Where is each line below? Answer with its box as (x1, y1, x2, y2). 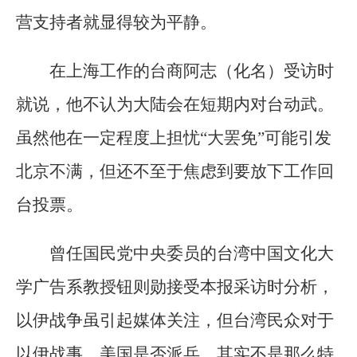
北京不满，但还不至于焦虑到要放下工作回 (16, 161, 334, 181)
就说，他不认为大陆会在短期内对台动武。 (16, 94, 334, 114)
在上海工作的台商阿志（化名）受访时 (49, 61, 334, 80)
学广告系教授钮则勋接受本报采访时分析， (16, 277, 334, 297)
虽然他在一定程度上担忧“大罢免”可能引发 (16, 127, 331, 147)
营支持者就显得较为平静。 (16, 12, 217, 32)
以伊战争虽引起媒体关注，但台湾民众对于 (16, 311, 334, 331)
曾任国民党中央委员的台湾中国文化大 (49, 244, 334, 264)
